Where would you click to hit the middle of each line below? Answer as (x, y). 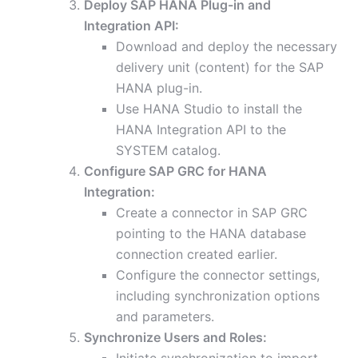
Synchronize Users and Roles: (175, 338)
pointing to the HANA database (211, 234)
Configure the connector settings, (218, 275)
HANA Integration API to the (201, 130)
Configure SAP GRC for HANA (175, 171)
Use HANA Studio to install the (209, 109)
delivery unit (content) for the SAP (220, 68)
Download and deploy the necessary (227, 47)
